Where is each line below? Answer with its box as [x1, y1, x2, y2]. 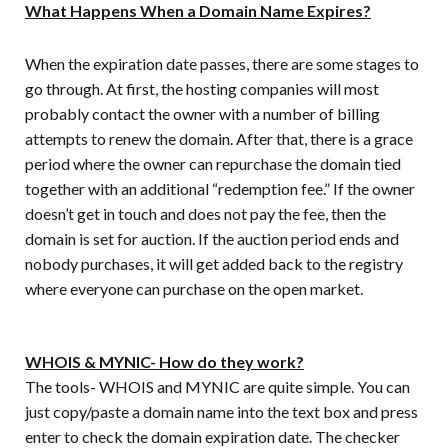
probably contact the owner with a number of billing [25, 103, 380, 123]
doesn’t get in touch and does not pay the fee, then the [25, 203, 386, 223]
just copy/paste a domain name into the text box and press [25, 401, 418, 421]
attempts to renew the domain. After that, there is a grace [25, 128, 413, 148]
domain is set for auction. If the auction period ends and [25, 228, 399, 248]
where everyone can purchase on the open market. [25, 278, 363, 298]
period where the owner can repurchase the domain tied [25, 153, 401, 173]
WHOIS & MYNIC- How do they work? [25, 351, 304, 371]
